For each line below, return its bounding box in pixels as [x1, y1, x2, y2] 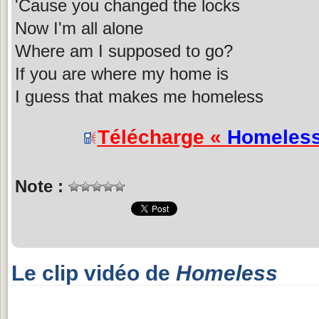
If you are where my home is [15, 63, 229, 83]
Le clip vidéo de [11, 261, 176, 285]
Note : [15, 176, 68, 196]
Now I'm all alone [15, 18, 143, 38]
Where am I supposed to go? [15, 41, 233, 61]
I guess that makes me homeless [15, 86, 263, 106]
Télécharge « [97, 125, 227, 148]
